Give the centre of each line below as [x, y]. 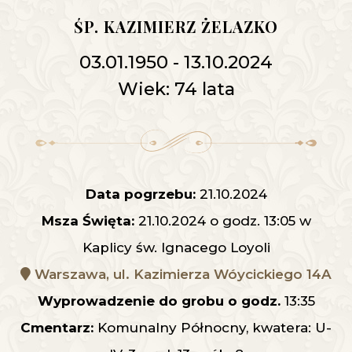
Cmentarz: [57, 328]
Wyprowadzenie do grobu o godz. [159, 301]
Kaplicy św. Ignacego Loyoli [176, 248]
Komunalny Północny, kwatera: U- [213, 328]
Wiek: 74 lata [176, 89]
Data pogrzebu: [140, 194]
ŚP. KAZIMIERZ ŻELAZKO [176, 27]
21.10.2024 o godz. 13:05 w [222, 221]
